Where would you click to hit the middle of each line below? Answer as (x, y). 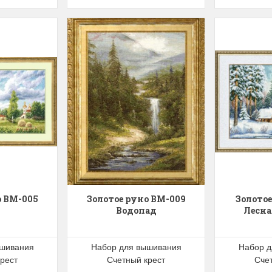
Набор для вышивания (136, 246)
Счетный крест (136, 259)
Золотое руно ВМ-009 (136, 199)
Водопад (136, 210)
